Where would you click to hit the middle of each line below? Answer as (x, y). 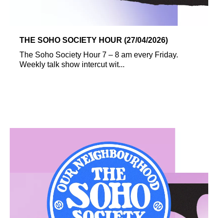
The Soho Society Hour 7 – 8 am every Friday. (99, 54)
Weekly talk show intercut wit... (72, 64)
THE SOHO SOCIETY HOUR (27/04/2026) (94, 40)
